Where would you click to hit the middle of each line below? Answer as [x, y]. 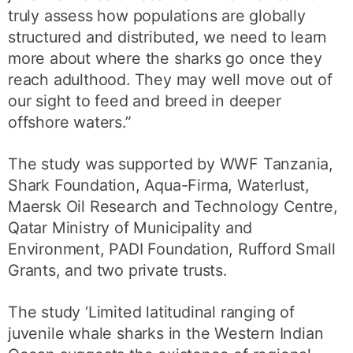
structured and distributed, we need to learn [168, 37]
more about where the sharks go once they [165, 59]
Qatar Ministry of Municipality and [130, 227]
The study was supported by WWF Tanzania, [171, 163]
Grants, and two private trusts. [117, 270]
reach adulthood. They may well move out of [170, 80]
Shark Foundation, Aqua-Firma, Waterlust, [159, 185]
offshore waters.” [70, 123]
